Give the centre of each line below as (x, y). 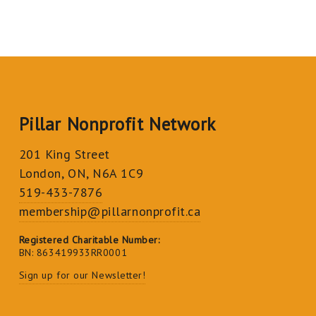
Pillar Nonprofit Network (117, 124)
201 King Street (64, 154)
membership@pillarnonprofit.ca (110, 211)
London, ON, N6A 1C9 (81, 173)
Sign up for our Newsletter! (82, 275)
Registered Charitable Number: (89, 240)
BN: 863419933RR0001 (73, 253)
